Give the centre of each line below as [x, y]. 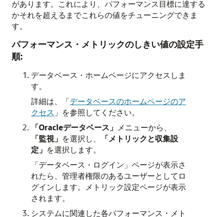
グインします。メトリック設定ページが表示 [108, 187]
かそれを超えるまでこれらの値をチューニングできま [105, 15]
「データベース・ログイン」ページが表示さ [108, 164]
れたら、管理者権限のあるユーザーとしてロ [108, 176]
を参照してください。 [101, 112]
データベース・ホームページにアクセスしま [108, 75]
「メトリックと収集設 [139, 138]
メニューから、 [144, 127]
